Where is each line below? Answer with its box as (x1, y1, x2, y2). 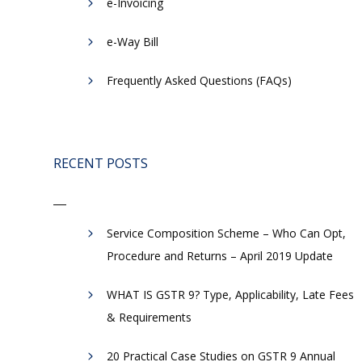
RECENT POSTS (53, 154, 148, 172)
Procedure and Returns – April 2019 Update (106, 247, 333, 263)
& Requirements (106, 309, 192, 325)
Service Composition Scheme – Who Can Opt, (106, 225, 346, 241)
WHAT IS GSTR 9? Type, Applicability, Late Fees (106, 286, 354, 302)
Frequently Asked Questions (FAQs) (106, 72, 292, 88)
